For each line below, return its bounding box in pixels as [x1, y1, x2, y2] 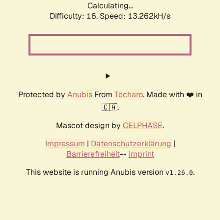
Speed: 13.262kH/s [100, 11, 170, 22]
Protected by [18, 89, 67, 100]
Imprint [128, 149, 154, 160]
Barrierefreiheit [66, 149, 120, 160]
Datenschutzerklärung [90, 138, 171, 149]
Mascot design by [56, 120, 123, 131]
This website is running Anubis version [26, 167, 165, 178]
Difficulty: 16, [50, 11, 100, 22]
